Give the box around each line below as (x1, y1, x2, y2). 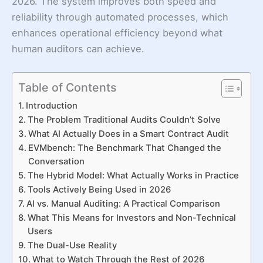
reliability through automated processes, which (12, 11, 228, 23)
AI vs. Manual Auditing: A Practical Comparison (26, 198, 220, 210)
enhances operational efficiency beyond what (12, 26, 222, 39)
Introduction (25, 100, 77, 112)
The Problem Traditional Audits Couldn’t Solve (27, 114, 221, 126)
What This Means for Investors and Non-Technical (27, 213, 236, 224)
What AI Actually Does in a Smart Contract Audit (28, 129, 229, 140)
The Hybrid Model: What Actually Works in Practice (27, 170, 239, 181)
